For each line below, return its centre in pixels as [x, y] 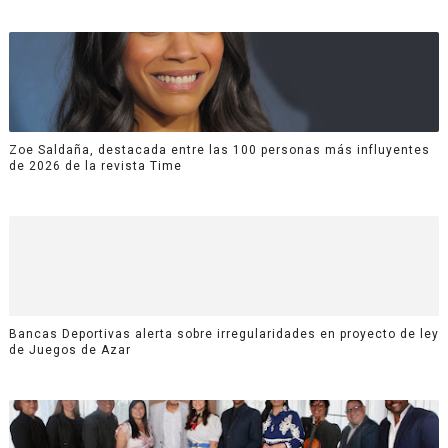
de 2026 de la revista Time [95, 165]
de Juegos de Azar [69, 349]
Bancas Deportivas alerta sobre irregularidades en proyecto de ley [223, 333]
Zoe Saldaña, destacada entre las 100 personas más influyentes [219, 149]
